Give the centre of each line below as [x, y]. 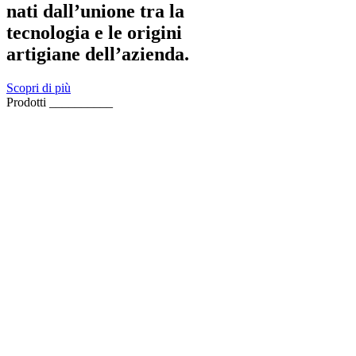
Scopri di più [39, 87]
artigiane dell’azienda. [98, 54]
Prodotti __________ [60, 102]
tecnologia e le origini [94, 32]
